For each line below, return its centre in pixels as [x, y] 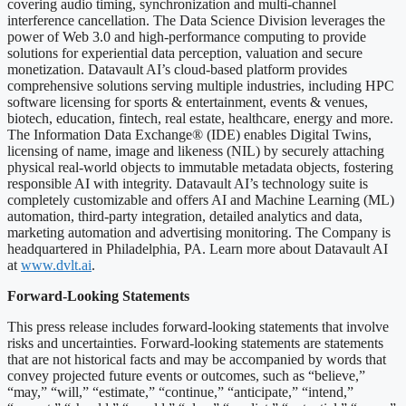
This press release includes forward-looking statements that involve [198, 327]
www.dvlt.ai [56, 266]
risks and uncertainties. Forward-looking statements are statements [195, 343]
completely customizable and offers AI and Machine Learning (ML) [201, 200]
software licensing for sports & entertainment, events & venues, [188, 102]
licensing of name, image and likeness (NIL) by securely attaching [196, 151]
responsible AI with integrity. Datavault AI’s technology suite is [188, 184]
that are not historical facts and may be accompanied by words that [197, 360]
